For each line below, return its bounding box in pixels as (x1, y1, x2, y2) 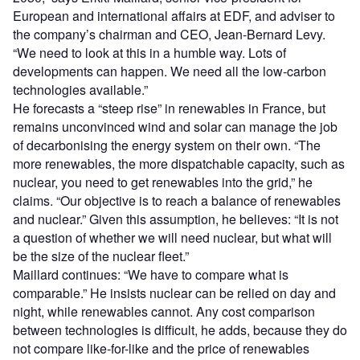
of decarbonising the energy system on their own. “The (13, 135, 321, 154)
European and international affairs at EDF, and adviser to (13, 6, 335, 25)
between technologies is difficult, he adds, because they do (13, 320, 347, 339)
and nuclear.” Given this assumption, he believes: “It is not (13, 209, 338, 228)
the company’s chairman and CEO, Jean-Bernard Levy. (13, 24, 325, 43)
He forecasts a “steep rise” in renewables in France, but (13, 98, 325, 117)
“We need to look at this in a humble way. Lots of (13, 43, 286, 62)
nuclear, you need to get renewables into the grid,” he (13, 172, 313, 191)
